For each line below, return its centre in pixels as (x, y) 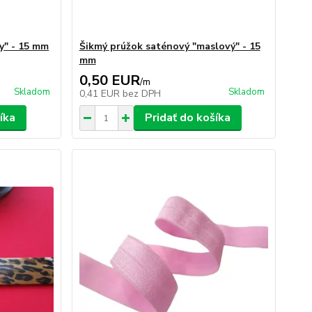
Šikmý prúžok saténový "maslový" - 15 (170, 46)
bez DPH (141, 94)
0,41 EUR (101, 94)
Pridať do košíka (187, 118)
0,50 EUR (109, 80)
